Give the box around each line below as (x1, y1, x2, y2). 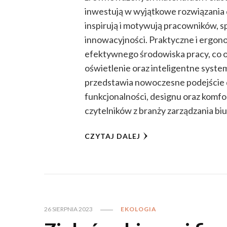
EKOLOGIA (121, 205, 157, 213)
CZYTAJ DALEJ (85, 132, 141, 141)
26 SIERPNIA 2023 (44, 205, 93, 213)
